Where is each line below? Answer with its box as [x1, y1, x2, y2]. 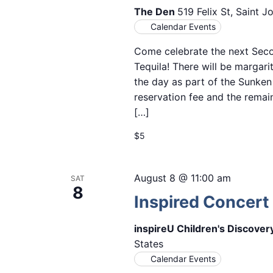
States [133, 238, 163, 250]
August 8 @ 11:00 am [133, 172, 231, 185]
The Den [133, 5, 177, 18]
